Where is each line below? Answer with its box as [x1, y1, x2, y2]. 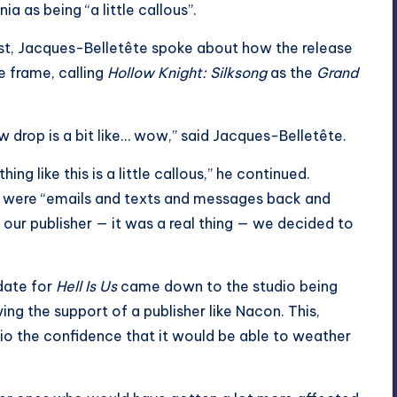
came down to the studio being [117, 276, 338, 295]
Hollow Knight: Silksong [107, 63, 267, 82]
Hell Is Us [56, 276, 117, 295]
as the [267, 63, 316, 82]
